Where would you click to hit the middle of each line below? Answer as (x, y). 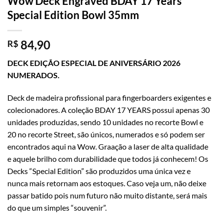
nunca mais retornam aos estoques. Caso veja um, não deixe (107, 183)
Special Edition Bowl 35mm (73, 15)
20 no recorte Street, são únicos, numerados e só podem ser (106, 134)
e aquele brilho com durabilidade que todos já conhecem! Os (108, 158)
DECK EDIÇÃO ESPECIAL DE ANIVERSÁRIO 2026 (94, 63)
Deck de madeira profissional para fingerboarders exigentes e (109, 97)
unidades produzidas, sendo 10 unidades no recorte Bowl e (105, 122)
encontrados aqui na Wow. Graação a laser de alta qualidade (108, 146)
